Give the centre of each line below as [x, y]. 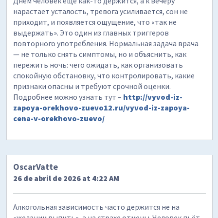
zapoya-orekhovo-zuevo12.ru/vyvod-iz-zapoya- [102, 107]
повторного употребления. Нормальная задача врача [106, 43]
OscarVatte [36, 167]
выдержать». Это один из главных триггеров [91, 32]
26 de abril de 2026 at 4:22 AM [66, 178]
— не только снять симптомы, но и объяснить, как [100, 54]
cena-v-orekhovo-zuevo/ [59, 118]
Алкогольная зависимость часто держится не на [97, 207]
